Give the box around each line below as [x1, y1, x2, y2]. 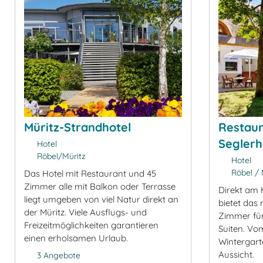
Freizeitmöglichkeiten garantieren [24, 219, 159, 231]
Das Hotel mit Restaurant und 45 [24, 167, 156, 179]
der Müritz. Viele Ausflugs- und [24, 206, 147, 218]
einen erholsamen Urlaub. [24, 232, 128, 244]
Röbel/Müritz [34, 150, 86, 161]
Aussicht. [218, 248, 254, 260]
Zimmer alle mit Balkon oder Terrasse [24, 180, 176, 192]
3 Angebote [36, 249, 80, 261]
